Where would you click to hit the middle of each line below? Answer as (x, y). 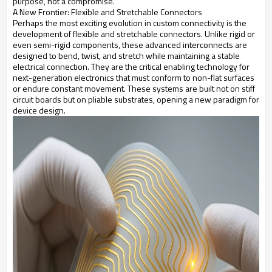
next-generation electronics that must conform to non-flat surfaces (134, 77)
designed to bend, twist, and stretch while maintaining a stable (126, 55)
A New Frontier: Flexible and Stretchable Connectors (107, 12)
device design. (39, 110)
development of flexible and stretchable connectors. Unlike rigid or (134, 33)
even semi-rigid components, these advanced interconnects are (130, 44)
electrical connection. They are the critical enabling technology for (131, 66)
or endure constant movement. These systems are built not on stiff (134, 88)
